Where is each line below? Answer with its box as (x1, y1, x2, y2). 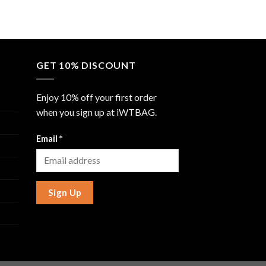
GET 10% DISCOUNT (36, 59, 136, 71)
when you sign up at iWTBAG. (36, 106, 157, 118)
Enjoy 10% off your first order (36, 91, 157, 103)
